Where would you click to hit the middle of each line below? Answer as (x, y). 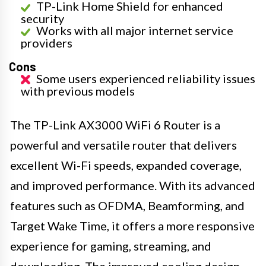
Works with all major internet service (135, 30)
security (42, 18)
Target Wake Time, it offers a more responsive (132, 225)
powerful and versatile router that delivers (123, 145)
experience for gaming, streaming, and (111, 246)
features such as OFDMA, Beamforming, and (127, 205)
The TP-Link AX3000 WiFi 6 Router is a (115, 124)
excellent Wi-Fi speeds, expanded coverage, (126, 165)
